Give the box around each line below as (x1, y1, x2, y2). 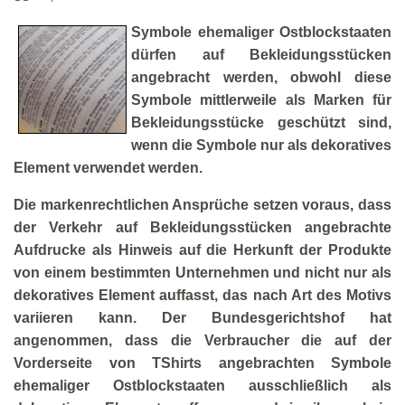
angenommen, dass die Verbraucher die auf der (14, 333, 391, 348)
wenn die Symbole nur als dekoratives (131, 137, 391, 153)
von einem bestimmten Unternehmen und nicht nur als (14, 265, 391, 280)
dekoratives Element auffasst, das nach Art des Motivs (14, 287, 391, 303)
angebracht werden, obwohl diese (131, 70, 391, 85)
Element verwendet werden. (14, 160, 202, 175)
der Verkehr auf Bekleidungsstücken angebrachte (14, 220, 391, 235)
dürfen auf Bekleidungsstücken (131, 47, 391, 62)
